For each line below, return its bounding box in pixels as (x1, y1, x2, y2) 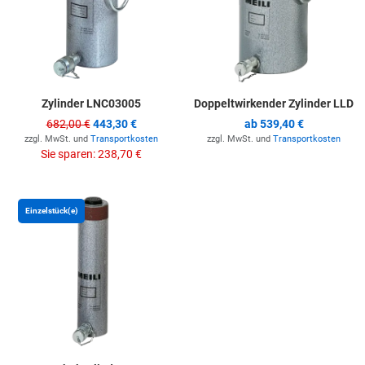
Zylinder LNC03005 (42, 97, 141, 111)
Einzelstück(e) (24, 206, 78, 216)
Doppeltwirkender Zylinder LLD (194, 97, 354, 111)
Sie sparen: (41, 147, 98, 161)
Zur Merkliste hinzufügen (175, 199, 301, 213)
